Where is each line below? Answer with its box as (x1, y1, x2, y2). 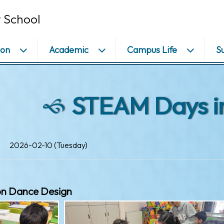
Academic (48, 43, 88, 55)
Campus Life (127, 43, 177, 55)
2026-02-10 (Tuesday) (9, 139, 88, 150)
